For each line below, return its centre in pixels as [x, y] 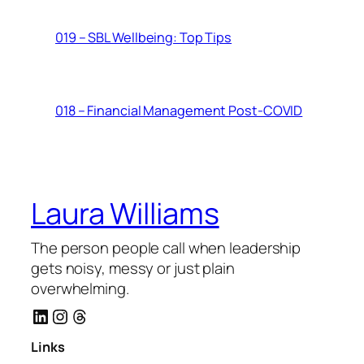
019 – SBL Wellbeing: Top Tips [144, 37]
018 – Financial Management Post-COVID [179, 111]
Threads [105, 315]
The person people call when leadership [166, 247]
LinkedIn [67, 315]
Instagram [93, 315]
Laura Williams [125, 213]
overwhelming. [80, 288]
